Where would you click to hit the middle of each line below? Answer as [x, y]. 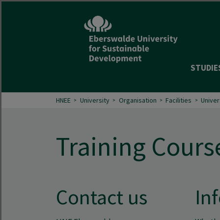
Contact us [102, 197]
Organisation [137, 100]
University [95, 100]
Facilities [179, 100]
